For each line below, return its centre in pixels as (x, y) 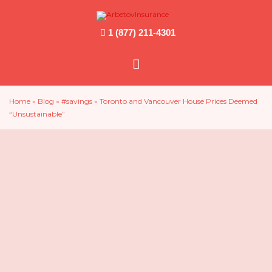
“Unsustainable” (37, 114)
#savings (77, 101)
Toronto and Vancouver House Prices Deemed (178, 101)
